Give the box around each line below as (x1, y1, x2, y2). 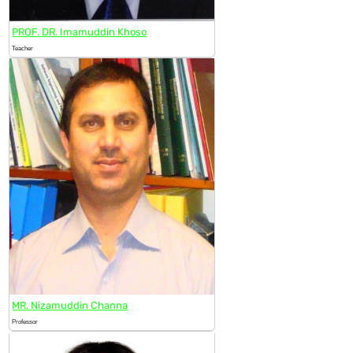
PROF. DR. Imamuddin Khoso (12, 25, 147, 38)
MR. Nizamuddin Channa (12, 299, 128, 311)
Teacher (12, 44, 34, 52)
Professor (12, 318, 39, 325)
